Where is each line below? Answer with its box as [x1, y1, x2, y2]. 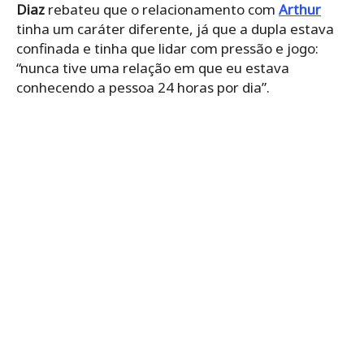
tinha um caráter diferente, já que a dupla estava [16, 19, 334, 39]
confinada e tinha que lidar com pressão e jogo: [16, 39, 318, 58]
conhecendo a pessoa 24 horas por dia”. [16, 78, 270, 97]
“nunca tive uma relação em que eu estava [16, 58, 289, 78]
